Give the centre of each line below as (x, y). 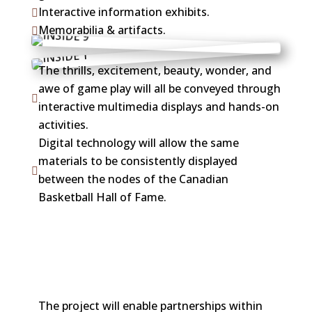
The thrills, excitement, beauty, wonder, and (155, 70)
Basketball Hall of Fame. (102, 197)
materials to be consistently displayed (138, 161)
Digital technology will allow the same (138, 142)
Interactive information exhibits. (124, 11)
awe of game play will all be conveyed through (159, 88)
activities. (63, 124)
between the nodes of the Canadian (133, 179)
